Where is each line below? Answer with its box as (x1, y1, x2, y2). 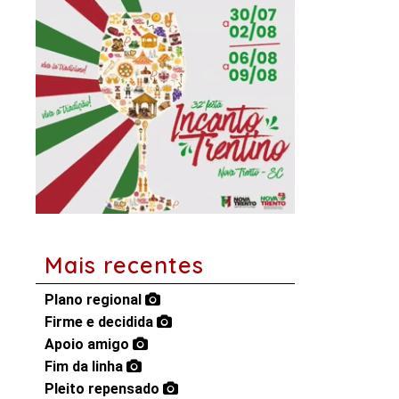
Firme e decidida (45, 313, 157, 331)
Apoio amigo (45, 336, 133, 354)
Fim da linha (45, 358, 126, 376)
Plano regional (45, 291, 145, 309)
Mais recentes (45, 251, 204, 280)
